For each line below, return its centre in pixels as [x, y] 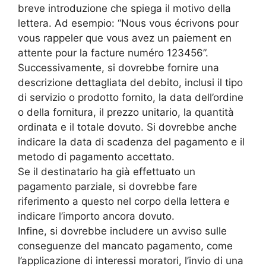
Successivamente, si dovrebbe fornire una [118, 67]
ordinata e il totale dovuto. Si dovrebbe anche [127, 127]
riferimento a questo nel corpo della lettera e [124, 201]
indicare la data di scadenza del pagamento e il [131, 142]
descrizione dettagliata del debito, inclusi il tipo [130, 82]
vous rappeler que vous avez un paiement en [125, 38]
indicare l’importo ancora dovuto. [96, 216]
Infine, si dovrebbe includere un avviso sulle [122, 231]
